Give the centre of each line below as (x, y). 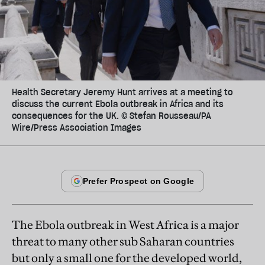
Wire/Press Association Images (77, 127)
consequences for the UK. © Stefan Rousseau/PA (112, 116)
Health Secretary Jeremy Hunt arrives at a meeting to (122, 92)
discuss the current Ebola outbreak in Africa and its (118, 104)
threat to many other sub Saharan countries (123, 241)
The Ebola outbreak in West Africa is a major (125, 224)
